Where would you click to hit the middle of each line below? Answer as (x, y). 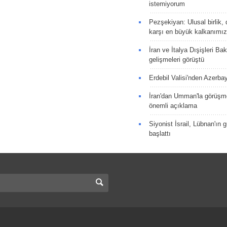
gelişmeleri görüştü (176, 59)
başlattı (160, 133)
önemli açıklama (173, 105)
